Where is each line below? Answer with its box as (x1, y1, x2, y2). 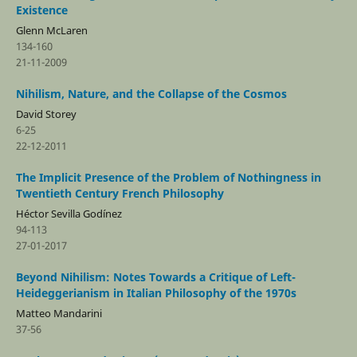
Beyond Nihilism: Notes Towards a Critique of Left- (15, 269, 296, 284)
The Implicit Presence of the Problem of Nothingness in (15, 169, 321, 185)
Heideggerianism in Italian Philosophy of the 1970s (15, 284, 296, 300)
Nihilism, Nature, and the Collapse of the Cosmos (15, 85, 287, 101)
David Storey (15, 106, 76, 121)
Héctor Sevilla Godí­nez (15, 206, 122, 221)
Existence (15, 2, 68, 18)
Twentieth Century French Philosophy (15, 185, 224, 201)
